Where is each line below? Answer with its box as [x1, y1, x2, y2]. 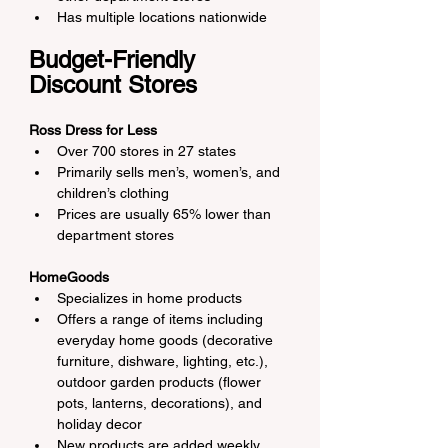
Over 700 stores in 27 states [57, 143, 236, 159]
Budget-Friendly [29, 46, 202, 73]
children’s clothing [57, 185, 169, 201]
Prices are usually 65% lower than [57, 206, 275, 222]
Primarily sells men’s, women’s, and [57, 164, 284, 180]
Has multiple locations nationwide [57, 9, 267, 25]
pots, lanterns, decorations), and [57, 395, 266, 411]
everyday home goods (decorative [57, 332, 277, 348]
